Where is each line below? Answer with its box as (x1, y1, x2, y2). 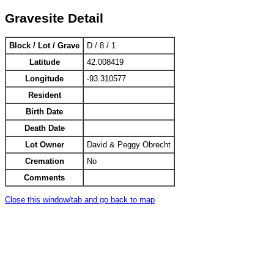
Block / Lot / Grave (9, 41, 80, 51)
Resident (28, 91, 61, 100)
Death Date (24, 124, 65, 133)
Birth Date (26, 107, 63, 117)
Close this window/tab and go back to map (5, 194, 155, 204)
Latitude (29, 57, 60, 67)
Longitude (25, 74, 64, 84)
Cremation (24, 157, 64, 166)
